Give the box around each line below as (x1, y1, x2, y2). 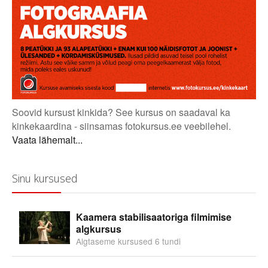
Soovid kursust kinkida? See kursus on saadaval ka (12, 105, 230, 119)
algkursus (76, 221, 122, 236)
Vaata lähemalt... (12, 132, 83, 147)
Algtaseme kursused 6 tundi (76, 234, 181, 247)
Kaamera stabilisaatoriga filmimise (76, 209, 232, 224)
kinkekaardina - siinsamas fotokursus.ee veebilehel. (12, 118, 231, 133)
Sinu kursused (12, 170, 77, 185)
